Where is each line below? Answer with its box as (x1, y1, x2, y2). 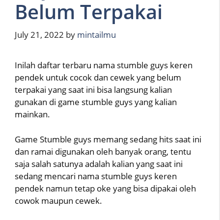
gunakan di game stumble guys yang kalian (15, 96, 177, 108)
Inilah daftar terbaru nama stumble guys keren (15, 59, 192, 71)
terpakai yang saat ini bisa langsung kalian (15, 84, 172, 96)
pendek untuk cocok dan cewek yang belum (15, 72, 181, 83)
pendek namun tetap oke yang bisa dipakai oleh (15, 182, 196, 194)
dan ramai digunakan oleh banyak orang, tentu (15, 145, 191, 157)
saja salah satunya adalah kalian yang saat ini (15, 158, 183, 169)
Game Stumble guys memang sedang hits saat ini (15, 133, 201, 145)
